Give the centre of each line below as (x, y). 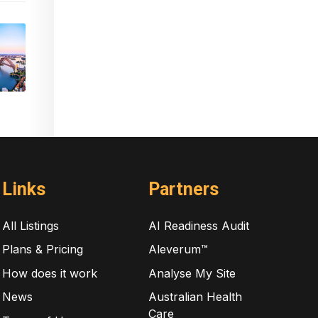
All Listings (30, 225)
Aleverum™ (179, 250)
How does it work (49, 273)
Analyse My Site (192, 273)
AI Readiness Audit (199, 225)
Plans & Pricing (42, 250)
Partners (184, 189)
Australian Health (196, 297)
